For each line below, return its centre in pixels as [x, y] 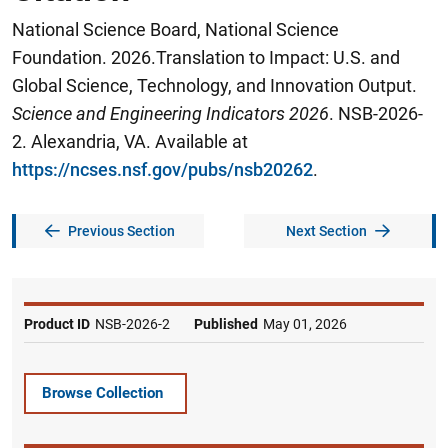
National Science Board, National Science [175, 29]
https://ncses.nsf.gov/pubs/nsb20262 [162, 169]
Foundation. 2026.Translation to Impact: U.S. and [206, 57]
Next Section [326, 231]
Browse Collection [102, 393]
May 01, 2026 [305, 324]
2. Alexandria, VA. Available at [130, 141]
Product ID [57, 324]
